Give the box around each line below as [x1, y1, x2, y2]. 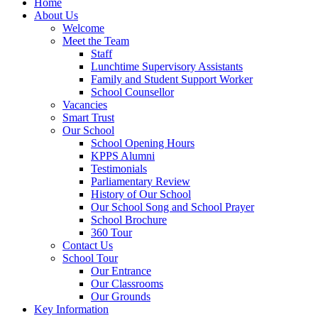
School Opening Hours [91, 137, 194, 150]
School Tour [62, 252, 118, 265]
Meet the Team [62, 35, 129, 48]
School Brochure [91, 214, 167, 226]
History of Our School [91, 188, 191, 201]
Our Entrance [91, 265, 151, 278]
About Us [34, 9, 78, 22]
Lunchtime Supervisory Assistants [91, 60, 243, 73]
